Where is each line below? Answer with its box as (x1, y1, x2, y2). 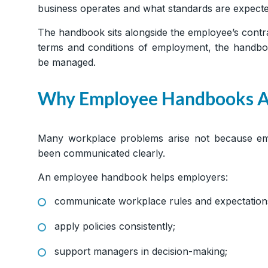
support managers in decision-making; (54, 245, 227, 258)
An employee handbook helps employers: (38, 171, 228, 184)
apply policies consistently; (54, 220, 175, 233)
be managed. (38, 56, 96, 69)
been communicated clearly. (38, 147, 165, 160)
